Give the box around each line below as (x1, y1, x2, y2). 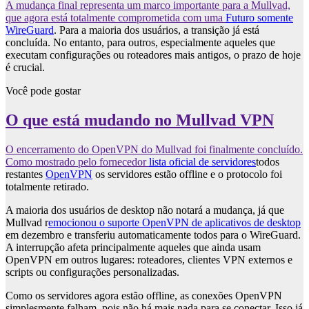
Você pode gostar (6, 85, 81, 97)
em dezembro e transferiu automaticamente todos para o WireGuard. (6, 229, 301, 241)
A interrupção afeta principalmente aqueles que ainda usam (6, 241, 261, 254)
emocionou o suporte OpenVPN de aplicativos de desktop (48, 217, 301, 229)
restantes (6, 168, 46, 181)
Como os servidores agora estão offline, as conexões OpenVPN (6, 290, 282, 302)
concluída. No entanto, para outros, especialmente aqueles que (6, 37, 275, 49)
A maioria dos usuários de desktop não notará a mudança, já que (6, 204, 284, 217)
